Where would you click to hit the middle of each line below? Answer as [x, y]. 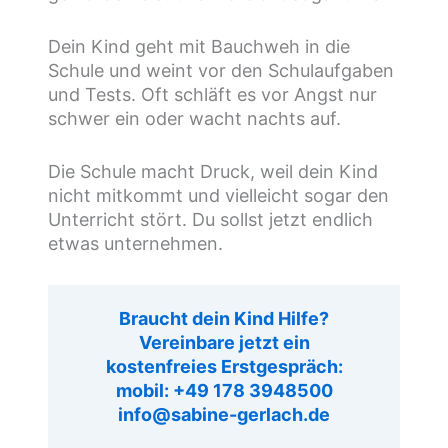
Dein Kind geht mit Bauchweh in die [199, 47]
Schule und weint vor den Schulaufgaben [221, 71]
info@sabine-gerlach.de [224, 415]
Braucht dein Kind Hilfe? [224, 319]
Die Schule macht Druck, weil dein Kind [213, 172]
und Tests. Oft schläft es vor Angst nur [213, 95]
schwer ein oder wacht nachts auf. [195, 119]
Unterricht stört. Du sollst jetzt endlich [211, 220]
